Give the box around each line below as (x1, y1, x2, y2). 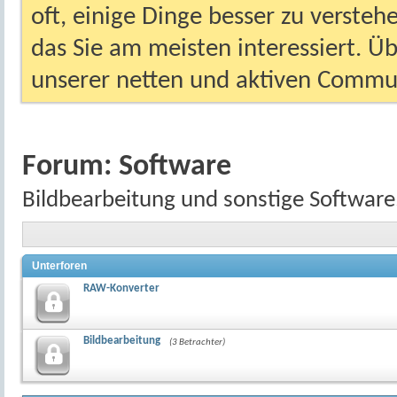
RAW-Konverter (83, 282, 160, 294)
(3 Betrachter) (169, 337, 225, 347)
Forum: (22, 152, 119, 183)
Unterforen (32, 259, 87, 272)
